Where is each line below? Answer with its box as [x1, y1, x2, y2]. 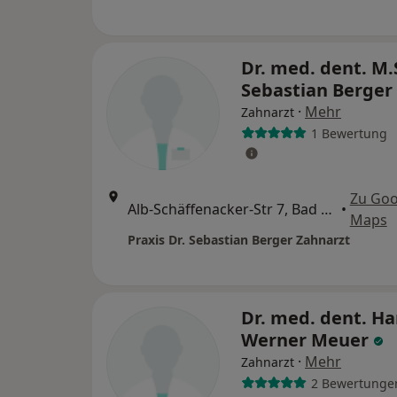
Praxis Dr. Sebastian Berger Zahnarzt [128, 231, 350, 248]
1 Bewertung [310, 124, 387, 142]
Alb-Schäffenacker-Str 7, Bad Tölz [321, 199, 332, 219]
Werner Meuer [241, 328, 373, 352]
